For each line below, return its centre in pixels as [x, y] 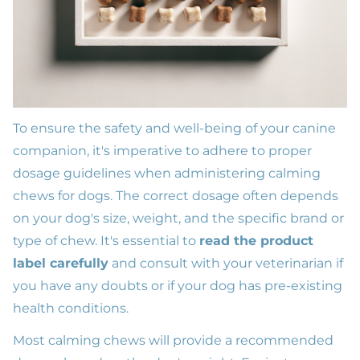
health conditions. [71, 309]
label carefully [61, 264]
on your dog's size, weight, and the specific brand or [178, 219]
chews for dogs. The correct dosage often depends [176, 196]
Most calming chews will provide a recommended [173, 341]
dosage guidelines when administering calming [167, 174]
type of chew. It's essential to [106, 241]
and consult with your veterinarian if [226, 264]
